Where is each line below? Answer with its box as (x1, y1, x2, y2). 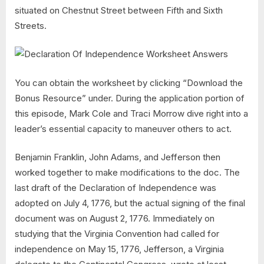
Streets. (15, 19, 47, 31)
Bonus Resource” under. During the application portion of (15, 92, 245, 104)
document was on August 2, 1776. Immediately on (15, 213, 214, 225)
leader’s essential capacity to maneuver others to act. (15, 123, 232, 134)
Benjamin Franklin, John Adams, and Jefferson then (15, 151, 220, 163)
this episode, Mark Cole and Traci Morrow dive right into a (15, 107, 248, 119)
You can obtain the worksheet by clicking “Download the (15, 77, 243, 88)
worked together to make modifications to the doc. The (15, 167, 240, 179)
